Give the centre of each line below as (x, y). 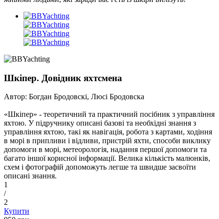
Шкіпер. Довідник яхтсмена (63, 78)
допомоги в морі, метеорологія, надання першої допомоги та (105, 150)
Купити (17, 211)
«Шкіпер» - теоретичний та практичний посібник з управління (109, 114)
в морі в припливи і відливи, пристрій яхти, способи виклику (107, 141)
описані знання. (30, 176)
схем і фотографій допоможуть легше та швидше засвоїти (100, 167)
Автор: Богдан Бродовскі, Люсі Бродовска (74, 97)
